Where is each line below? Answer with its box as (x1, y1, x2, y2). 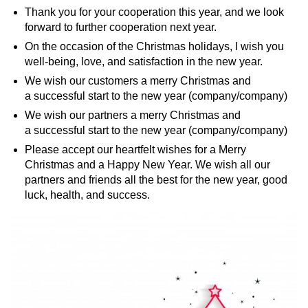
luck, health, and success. (25, 189, 150, 201)
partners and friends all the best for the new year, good (25, 174, 287, 186)
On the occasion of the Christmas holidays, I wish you (25, 41, 284, 52)
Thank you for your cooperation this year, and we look (25, 6, 284, 18)
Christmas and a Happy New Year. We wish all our (25, 159, 270, 170)
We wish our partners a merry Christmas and (25, 109, 241, 121)
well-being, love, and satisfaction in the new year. (25, 56, 263, 67)
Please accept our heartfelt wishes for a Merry (25, 144, 246, 155)
